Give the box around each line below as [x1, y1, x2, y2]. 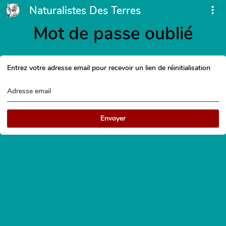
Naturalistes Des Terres [29, 4, 141, 18]
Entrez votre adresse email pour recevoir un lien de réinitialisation [7, 63, 210, 73]
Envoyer [100, 113, 126, 123]
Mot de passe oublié [33, 22, 193, 45]
